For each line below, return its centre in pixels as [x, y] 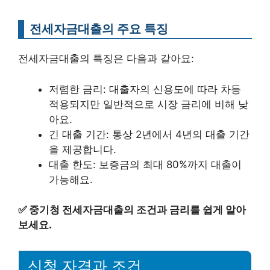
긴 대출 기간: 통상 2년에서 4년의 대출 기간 [149, 134]
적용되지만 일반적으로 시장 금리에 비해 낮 [149, 104]
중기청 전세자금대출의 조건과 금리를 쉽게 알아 [137, 210]
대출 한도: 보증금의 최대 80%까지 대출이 [145, 164]
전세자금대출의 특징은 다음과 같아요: [106, 59]
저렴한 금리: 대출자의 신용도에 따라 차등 [145, 89]
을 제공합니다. [83, 149]
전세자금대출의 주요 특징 [99, 29]
